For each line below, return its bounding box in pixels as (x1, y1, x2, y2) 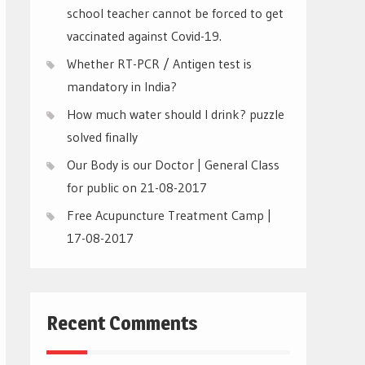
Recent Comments (46, 311, 198, 336)
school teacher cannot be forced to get (67, 5, 284, 22)
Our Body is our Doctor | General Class (67, 156, 279, 174)
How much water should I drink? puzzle (67, 106, 284, 123)
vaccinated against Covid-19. (67, 28, 222, 45)
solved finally (67, 129, 138, 146)
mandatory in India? (67, 78, 177, 95)
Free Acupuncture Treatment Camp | (67, 207, 271, 224)
